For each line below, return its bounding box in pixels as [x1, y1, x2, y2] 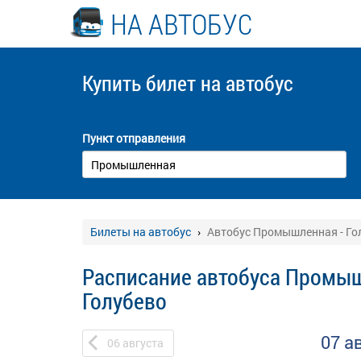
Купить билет [82, 69, 201, 97]
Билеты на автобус [90, 224, 191, 239]
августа [122, 335, 164, 351]
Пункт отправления [82, 131, 185, 146]
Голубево [82, 286, 167, 316]
